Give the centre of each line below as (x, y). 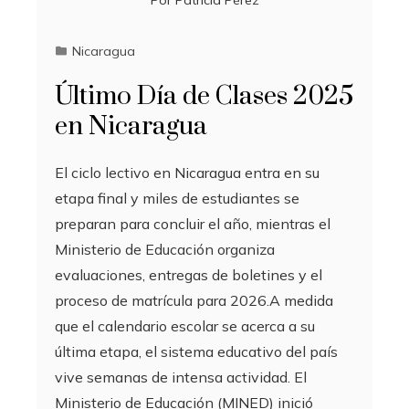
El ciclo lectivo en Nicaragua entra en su (187, 173)
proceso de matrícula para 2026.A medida (194, 301)
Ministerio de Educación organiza (165, 250)
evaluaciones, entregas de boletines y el (189, 275)
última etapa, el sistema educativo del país (196, 352)
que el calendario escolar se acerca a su (185, 326)
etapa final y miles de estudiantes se (177, 199)
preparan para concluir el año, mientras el (193, 224)
